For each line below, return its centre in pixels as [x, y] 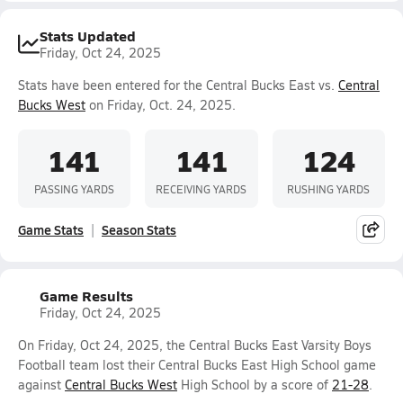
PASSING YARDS [75, 188]
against [41, 385]
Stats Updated [88, 36]
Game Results [86, 296]
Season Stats [139, 229]
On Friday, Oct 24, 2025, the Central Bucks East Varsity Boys [195, 345]
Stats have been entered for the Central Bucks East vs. [178, 85]
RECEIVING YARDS [201, 188]
